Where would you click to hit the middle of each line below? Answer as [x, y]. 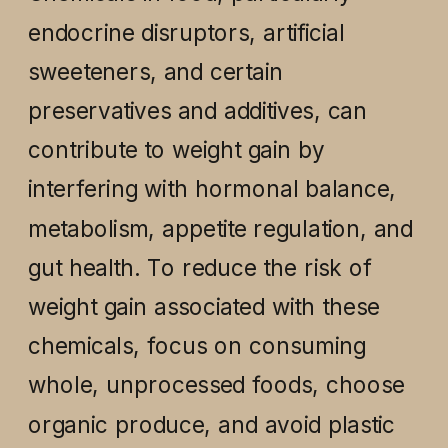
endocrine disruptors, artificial [186, 32]
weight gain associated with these [203, 306]
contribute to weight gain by [176, 149]
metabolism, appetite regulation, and [220, 228]
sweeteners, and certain [155, 71]
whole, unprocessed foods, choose [216, 384]
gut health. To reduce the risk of [199, 267]
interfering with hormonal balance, [212, 188]
